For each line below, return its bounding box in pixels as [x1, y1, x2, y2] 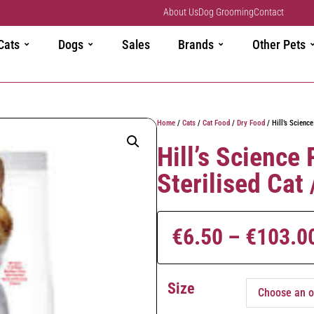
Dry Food [237, 118, 265, 128]
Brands [178, 36, 214, 52]
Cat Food [203, 118, 230, 128]
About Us [163, 6, 199, 18]
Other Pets [252, 36, 306, 52]
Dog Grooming [198, 6, 254, 18]
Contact [254, 6, 285, 18]
